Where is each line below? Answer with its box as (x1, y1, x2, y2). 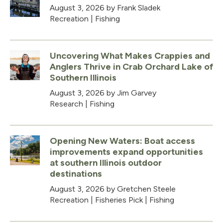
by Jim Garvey (105, 88, 156, 98)
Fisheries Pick (95, 195, 143, 205)
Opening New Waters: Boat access (50, 135, 195, 146)
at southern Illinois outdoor (50, 157, 162, 168)
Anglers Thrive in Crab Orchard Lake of (50, 61, 213, 72)
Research (50, 99, 83, 109)
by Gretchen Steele (105, 184, 176, 194)
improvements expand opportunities (50, 146, 203, 157)
